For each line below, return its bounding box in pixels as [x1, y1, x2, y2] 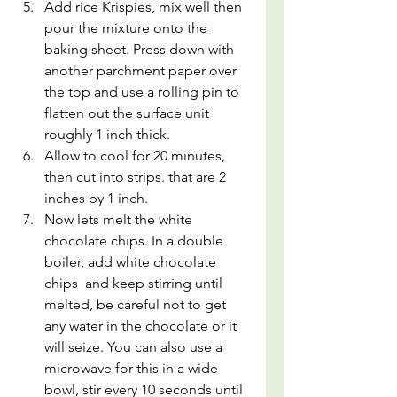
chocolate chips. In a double [44, 232, 227, 249]
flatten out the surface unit [44, 105, 213, 121]
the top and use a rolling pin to [44, 83, 243, 100]
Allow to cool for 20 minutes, [44, 147, 229, 164]
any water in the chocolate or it [44, 317, 240, 334]
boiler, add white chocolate [44, 253, 220, 270]
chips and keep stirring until [44, 275, 226, 292]
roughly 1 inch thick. [44, 126, 174, 143]
